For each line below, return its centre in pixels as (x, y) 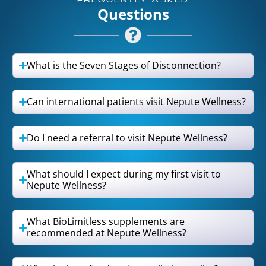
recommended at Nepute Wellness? (107, 233)
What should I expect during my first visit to (124, 174)
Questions (133, 14)
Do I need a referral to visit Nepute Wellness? (127, 138)
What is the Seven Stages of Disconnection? (124, 66)
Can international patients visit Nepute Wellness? (137, 102)
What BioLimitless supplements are (106, 222)
